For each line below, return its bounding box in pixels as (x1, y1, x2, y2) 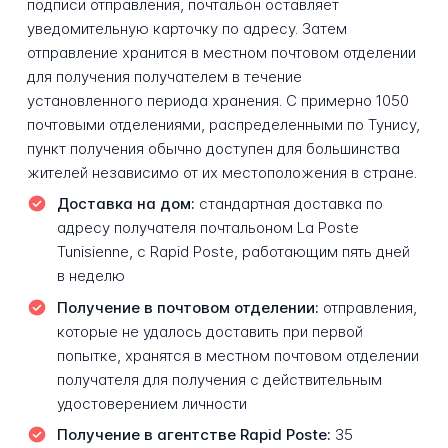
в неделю (56, 266, 125, 286)
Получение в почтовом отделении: (56, 297, 319, 317)
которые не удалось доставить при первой (56, 321, 363, 341)
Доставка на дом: (56, 194, 195, 214)
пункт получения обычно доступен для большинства (26, 138, 400, 158)
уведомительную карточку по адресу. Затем (26, 18, 347, 38)
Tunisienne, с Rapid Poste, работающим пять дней (56, 242, 410, 262)
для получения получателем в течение (26, 66, 302, 86)
